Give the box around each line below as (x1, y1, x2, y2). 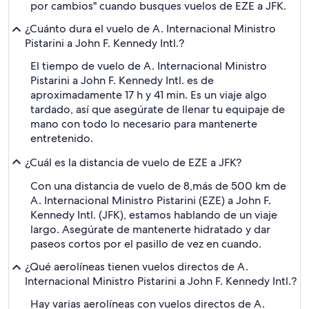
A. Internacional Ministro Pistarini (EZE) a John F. (30, 193, 271, 208)
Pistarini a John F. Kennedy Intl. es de (30, 73, 214, 88)
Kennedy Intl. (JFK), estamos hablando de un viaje (30, 208, 277, 222)
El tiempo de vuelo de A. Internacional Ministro (30, 59, 267, 73)
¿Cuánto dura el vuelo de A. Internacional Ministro (25, 21, 276, 36)
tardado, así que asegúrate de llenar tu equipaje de (30, 102, 285, 117)
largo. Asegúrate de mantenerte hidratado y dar (30, 222, 270, 237)
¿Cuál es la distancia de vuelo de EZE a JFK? (25, 154, 241, 170)
